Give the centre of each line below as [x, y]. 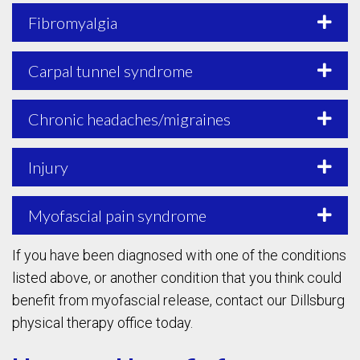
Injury [48, 167]
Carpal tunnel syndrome [110, 70]
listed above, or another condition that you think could [177, 277]
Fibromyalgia [73, 22]
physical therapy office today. [102, 322]
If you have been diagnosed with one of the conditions [179, 255]
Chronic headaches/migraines [129, 119]
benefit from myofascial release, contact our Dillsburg [178, 300]
